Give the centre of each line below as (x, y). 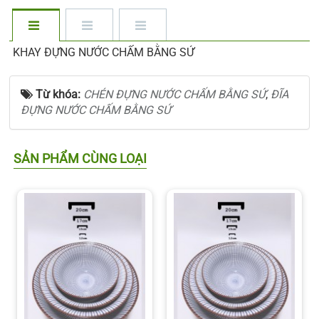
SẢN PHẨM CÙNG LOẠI (80, 159)
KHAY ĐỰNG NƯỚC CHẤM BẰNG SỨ (104, 53)
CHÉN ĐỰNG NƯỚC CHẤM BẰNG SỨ (174, 95)
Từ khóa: (59, 95)
